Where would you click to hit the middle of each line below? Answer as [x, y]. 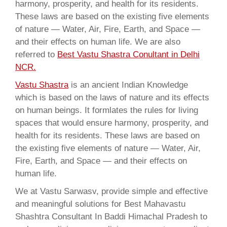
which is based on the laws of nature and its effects [112, 98]
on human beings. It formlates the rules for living [107, 110]
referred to [36, 54]
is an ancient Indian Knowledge [128, 85]
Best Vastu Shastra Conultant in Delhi [128, 54]
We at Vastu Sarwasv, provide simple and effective [111, 191]
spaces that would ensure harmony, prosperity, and [112, 123]
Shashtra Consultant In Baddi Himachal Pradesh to [111, 217]
